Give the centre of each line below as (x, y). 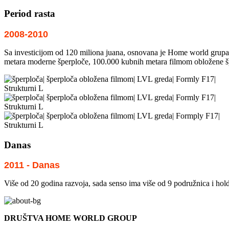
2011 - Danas (32, 165)
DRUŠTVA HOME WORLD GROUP (71, 218)
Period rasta (30, 14)
